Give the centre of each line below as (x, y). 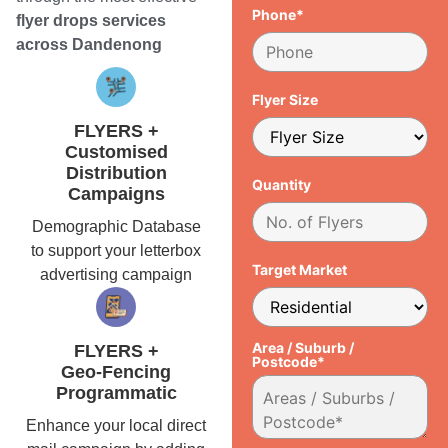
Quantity (282, 184)
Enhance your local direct (116, 425)
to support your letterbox (116, 251)
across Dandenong (89, 45)
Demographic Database (116, 227)
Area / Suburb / (303, 347)
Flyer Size (285, 100)
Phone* (278, 15)
